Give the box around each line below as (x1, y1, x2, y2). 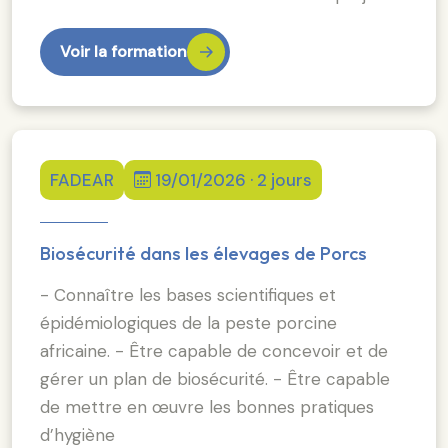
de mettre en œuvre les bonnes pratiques (40, 395, 374, 418)
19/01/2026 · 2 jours (155, 168, 312, 191)
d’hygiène (40, 423, 115, 446)
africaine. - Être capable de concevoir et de (40, 339, 388, 362)
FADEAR (50, 168, 114, 191)
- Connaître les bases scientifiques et (40, 283, 336, 306)
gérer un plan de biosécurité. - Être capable (40, 367, 390, 390)
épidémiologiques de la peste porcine (40, 311, 337, 334)
